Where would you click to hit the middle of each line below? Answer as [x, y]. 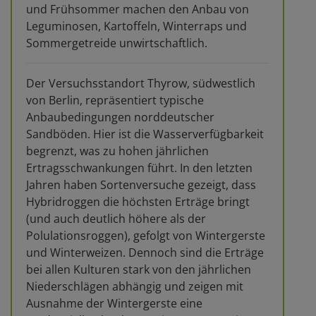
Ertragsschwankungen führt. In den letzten [139, 168]
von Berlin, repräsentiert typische [115, 100]
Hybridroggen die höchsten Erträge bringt [138, 201]
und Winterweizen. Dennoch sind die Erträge [145, 252]
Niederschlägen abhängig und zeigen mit [135, 286]
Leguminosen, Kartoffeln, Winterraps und [136, 26]
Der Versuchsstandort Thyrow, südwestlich [141, 83]
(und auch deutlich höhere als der [116, 218]
